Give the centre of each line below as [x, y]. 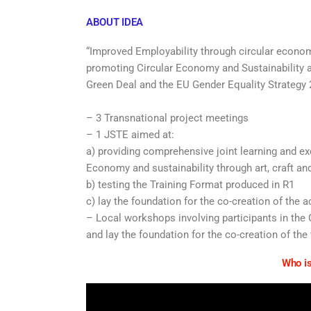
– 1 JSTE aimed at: [130, 135]
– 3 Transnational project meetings [167, 118]
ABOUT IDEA [115, 22]
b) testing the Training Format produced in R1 [190, 185]
